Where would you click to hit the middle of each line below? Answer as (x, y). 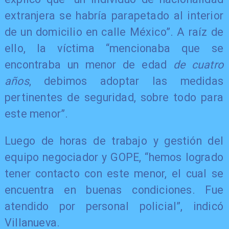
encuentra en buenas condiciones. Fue (114, 190)
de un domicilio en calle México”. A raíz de (114, 32)
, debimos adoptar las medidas (126, 81)
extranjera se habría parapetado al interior (114, 15)
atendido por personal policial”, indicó (114, 207)
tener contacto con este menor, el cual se (114, 174)
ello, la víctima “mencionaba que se (114, 48)
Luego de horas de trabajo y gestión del (114, 141)
